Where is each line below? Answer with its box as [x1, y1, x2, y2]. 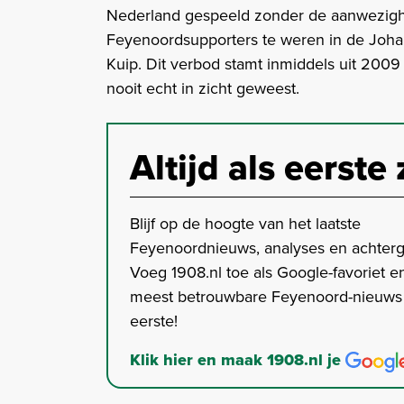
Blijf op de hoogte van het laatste [130, 212, 361, 236]
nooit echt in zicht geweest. [106, 77, 299, 101]
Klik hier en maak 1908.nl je [130, 348, 345, 372]
